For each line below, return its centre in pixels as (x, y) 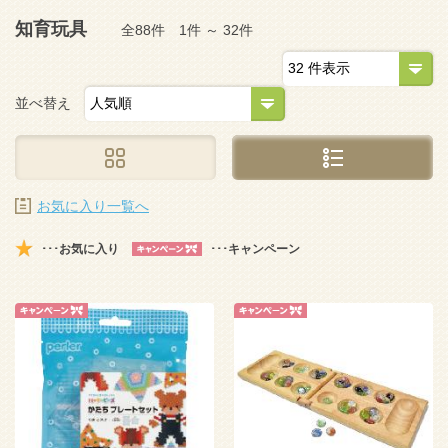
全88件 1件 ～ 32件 (180, 30)
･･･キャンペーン (255, 249)
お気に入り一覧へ (93, 206)
